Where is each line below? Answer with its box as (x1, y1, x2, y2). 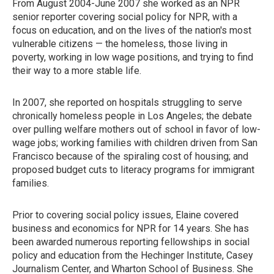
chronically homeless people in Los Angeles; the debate (12, 110, 252, 122)
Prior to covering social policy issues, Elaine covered (12, 209, 239, 221)
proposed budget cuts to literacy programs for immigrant (12, 164, 254, 176)
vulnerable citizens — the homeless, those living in (12, 38, 228, 50)
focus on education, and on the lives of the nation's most (12, 24, 251, 36)
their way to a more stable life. (12, 65, 141, 76)
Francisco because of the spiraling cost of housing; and (12, 150, 248, 162)
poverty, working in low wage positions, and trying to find (12, 51, 253, 63)
